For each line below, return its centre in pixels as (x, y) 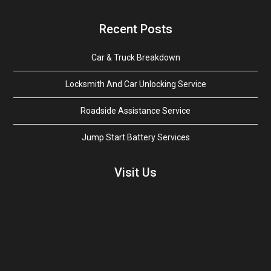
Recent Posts (135, 29)
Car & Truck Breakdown (135, 57)
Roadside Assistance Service (135, 111)
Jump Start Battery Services (135, 137)
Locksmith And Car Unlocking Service (135, 84)
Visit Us (135, 172)
